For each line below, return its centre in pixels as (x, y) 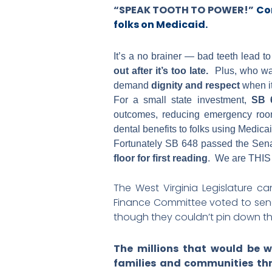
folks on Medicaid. (161, 25)
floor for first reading (161, 158)
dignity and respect (197, 85)
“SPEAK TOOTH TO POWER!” (184, 10)
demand (132, 85)
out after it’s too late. (161, 71)
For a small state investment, (182, 100)
